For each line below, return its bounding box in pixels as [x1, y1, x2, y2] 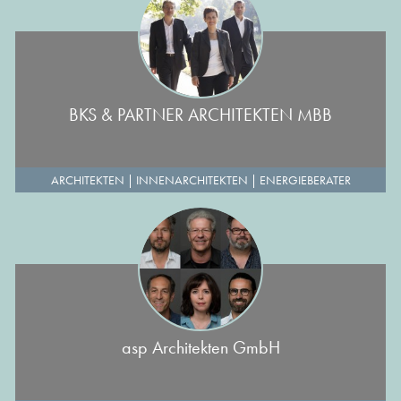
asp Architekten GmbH [121, 336, 280, 359]
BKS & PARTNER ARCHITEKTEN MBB [69, 103, 332, 126]
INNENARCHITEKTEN [135, 172, 248, 188]
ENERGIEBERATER [259, 172, 351, 188]
